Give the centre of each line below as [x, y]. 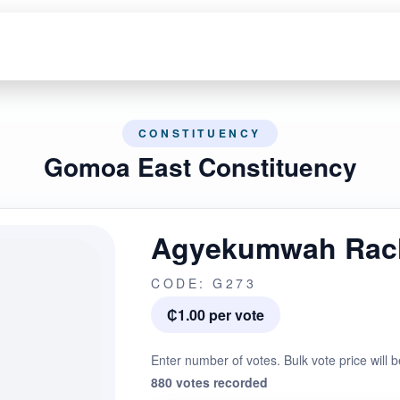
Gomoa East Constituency [200, 167]
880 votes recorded [209, 382]
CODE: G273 [204, 283]
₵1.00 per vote [216, 315]
